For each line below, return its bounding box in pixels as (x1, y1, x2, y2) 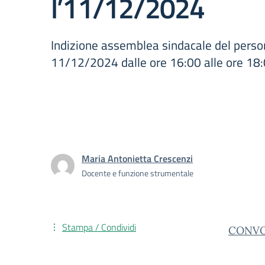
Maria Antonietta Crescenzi (82, 151, 193, 166)
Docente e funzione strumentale (82, 167, 193, 179)
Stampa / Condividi (62, 220, 136, 234)
